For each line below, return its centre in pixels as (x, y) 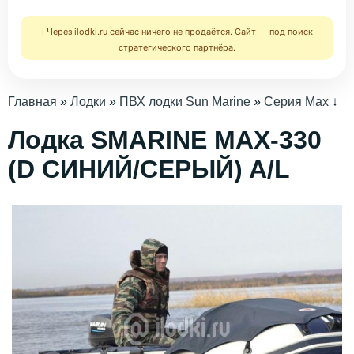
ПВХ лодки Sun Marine (185, 101)
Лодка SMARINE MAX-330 (165, 140)
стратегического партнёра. (177, 47)
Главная (32, 101)
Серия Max (296, 101)
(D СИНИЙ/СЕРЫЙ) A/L (149, 169)
